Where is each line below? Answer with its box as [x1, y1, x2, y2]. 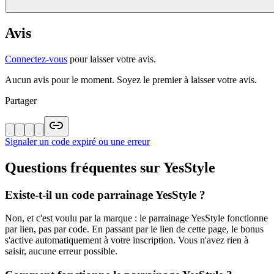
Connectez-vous [5, 53, 67, 64]
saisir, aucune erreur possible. [5, 246, 117, 257]
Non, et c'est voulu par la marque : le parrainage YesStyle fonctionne [5, 213, 268, 224]
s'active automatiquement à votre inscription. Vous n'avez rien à [5, 235, 248, 246]
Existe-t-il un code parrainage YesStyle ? [5, 188, 206, 201]
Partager [5, 95, 37, 106]
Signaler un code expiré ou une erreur [5, 136, 150, 147]
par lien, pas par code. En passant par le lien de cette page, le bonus [5, 224, 264, 235]
